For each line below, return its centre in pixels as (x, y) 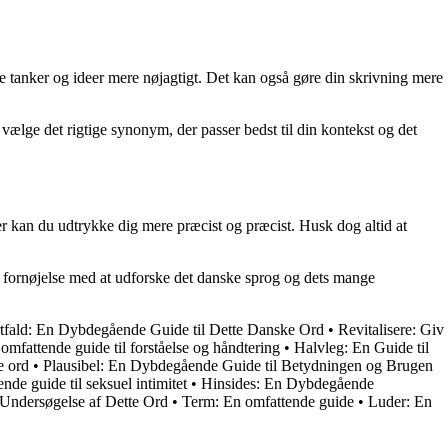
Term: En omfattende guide (268, 401)
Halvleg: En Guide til (361, 347)
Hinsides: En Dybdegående (287, 383)
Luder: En (400, 401)
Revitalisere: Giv (391, 329)
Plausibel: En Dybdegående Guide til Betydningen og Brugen (238, 365)
